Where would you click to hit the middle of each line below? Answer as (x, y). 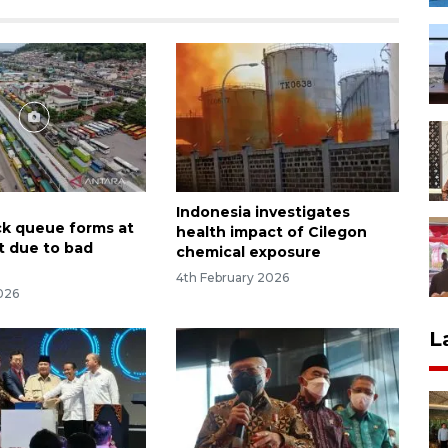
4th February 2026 (232, 278)
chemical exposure (248, 251)
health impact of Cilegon (271, 231)
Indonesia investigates (262, 211)
